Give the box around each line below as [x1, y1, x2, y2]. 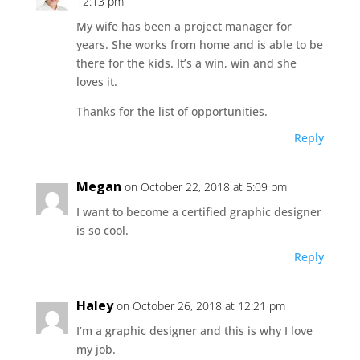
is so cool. [76, 222, 129, 238]
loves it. [76, 73, 117, 89]
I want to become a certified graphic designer [76, 203, 321, 219]
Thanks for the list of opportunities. [76, 103, 268, 119]
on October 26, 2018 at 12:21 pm [116, 297, 285, 313]
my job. [76, 341, 116, 357]
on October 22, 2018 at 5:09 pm [124, 178, 287, 194]
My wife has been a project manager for [76, 18, 292, 34]
